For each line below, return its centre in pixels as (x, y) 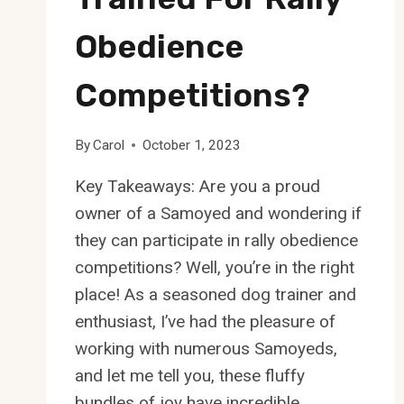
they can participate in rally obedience (216, 240)
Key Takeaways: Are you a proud (197, 186)
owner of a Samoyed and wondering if (218, 213)
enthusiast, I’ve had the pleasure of (205, 321)
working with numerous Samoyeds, (206, 348)
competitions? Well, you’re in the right (215, 267)
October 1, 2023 (192, 145)
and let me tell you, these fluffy (190, 375)
